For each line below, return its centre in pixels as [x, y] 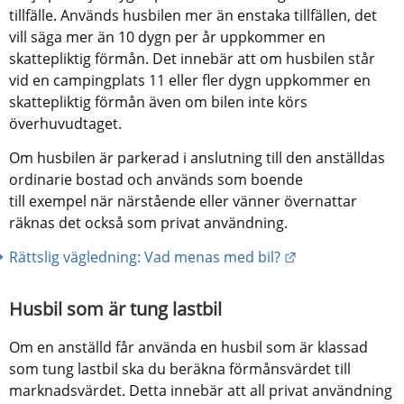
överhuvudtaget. [65, 123]
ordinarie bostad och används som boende [156, 179]
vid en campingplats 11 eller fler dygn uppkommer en [190, 80]
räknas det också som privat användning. [148, 222]
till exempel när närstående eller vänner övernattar [183, 201]
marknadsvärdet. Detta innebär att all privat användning [201, 390]
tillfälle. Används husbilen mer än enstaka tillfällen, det [193, 15]
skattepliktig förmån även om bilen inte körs [158, 101]
